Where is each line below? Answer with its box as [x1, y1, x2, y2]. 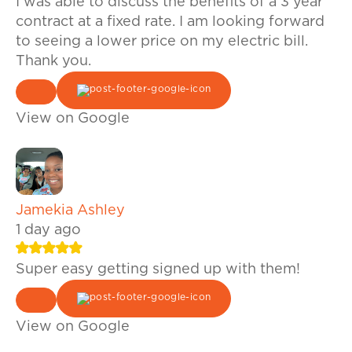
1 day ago [16, 223, 81, 238]
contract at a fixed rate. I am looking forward [16, 15, 324, 30]
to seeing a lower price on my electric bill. [16, 35, 308, 49]
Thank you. [16, 54, 91, 69]
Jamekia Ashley [16, 203, 125, 218]
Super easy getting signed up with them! [16, 262, 300, 277]
